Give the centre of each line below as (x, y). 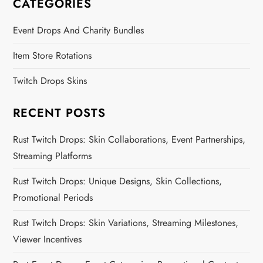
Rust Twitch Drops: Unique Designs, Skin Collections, (118, 181)
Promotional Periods (53, 197)
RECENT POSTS (60, 113)
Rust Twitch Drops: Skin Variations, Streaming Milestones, (126, 222)
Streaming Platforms (53, 156)
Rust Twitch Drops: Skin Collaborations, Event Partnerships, (129, 139)
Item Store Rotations (53, 55)
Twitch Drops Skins (50, 80)
